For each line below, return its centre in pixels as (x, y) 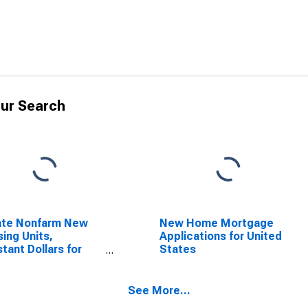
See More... (159, 290)
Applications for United (220, 236)
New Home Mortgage (216, 223)
